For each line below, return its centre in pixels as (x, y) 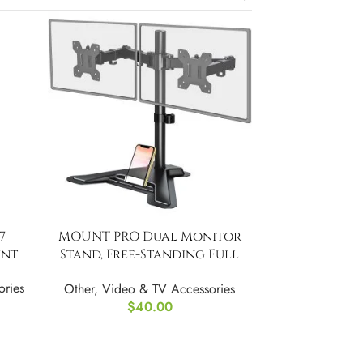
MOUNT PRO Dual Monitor (149, 236)
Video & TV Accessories (169, 288)
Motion (150, 272)
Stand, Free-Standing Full (150, 254)
